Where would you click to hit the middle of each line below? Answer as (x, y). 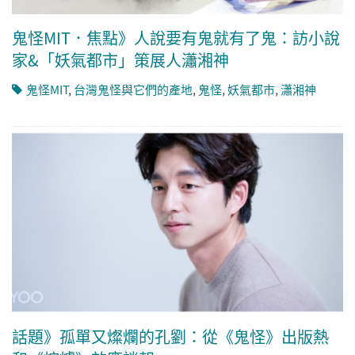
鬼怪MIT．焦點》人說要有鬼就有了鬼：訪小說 (176, 37)
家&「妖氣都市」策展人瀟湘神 (120, 59)
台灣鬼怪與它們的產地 (133, 89)
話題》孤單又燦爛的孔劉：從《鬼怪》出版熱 (170, 337)
